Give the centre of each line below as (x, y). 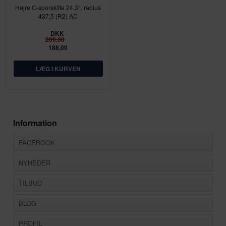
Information (35, 123)
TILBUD (31, 183)
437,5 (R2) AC (58, 16)
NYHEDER (35, 162)
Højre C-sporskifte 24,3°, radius (58, 8)
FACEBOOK (37, 142)
